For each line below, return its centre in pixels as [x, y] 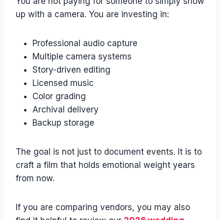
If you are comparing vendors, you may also [103, 207]
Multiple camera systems [82, 56]
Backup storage [63, 123]
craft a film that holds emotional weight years [105, 165]
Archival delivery [66, 110]
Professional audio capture [85, 43]
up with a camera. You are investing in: [92, 14]
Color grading [59, 96]
